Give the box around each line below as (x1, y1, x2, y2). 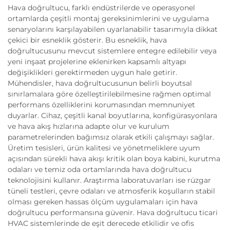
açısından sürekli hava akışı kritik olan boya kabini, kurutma (8, 154, 220, 163)
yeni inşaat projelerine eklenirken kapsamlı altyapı (8, 57, 186, 66)
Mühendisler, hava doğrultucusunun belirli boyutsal (8, 79, 192, 88)
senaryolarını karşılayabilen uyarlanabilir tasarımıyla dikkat (8, 25, 218, 34)
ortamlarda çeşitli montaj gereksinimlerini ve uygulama (8, 14, 209, 23)
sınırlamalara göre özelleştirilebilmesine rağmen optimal (8, 89, 211, 99)
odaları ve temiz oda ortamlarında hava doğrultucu (8, 165, 191, 174)
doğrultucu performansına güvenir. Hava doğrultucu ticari (8, 208, 218, 217)
